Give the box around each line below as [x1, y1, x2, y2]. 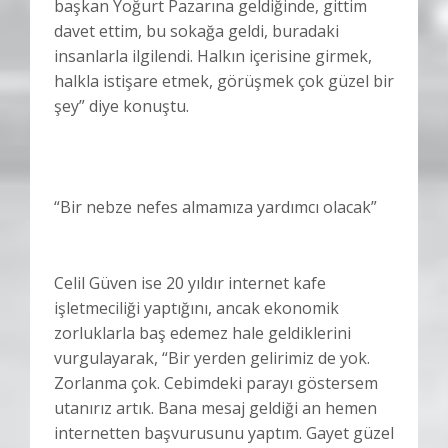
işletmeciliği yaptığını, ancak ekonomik [54, 296, 339, 319]
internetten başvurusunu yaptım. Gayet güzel [54, 421, 394, 444]
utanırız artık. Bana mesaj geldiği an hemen [54, 396, 377, 419]
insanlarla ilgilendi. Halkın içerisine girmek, [54, 44, 372, 67]
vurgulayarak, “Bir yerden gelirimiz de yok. [54, 346, 370, 369]
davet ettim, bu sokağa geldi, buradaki [54, 19, 339, 42]
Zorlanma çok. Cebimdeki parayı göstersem [54, 371, 378, 394]
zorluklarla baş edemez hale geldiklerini [54, 321, 351, 344]
